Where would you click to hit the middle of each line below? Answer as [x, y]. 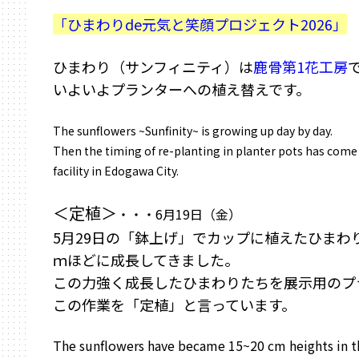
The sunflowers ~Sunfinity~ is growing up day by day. [193, 131]
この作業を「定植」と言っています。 [174, 305]
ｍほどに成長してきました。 [146, 260]
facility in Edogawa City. [116, 171]
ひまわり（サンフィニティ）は [153, 67]
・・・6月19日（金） [179, 214]
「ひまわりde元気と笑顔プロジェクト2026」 [200, 24]
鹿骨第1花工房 [301, 67]
